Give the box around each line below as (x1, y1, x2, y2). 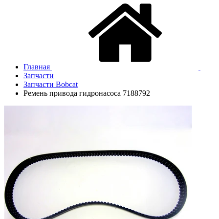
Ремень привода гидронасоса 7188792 (23, 88, 150, 97)
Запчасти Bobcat (23, 80, 78, 88)
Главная (23, 62, 50, 71)
